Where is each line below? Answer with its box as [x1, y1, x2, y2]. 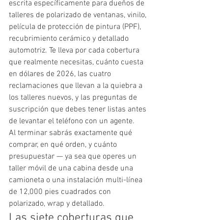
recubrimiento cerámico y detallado [9, 33, 131, 44]
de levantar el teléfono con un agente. [9, 116, 135, 126]
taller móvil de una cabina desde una [9, 163, 135, 173]
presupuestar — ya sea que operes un [9, 151, 138, 162]
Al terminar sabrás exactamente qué [9, 128, 134, 138]
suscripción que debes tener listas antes [9, 104, 148, 114]
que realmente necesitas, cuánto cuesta [9, 57, 145, 67]
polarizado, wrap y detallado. [9, 198, 105, 209]
